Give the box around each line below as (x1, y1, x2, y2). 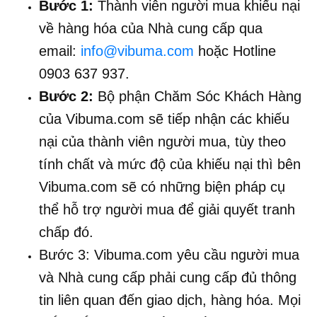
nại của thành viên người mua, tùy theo (39, 133, 286, 149)
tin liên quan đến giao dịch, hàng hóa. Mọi (39, 292, 301, 308)
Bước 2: (39, 88, 98, 104)
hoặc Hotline (194, 42, 276, 59)
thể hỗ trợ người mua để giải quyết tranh (39, 201, 295, 217)
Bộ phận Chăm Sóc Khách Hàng (98, 88, 301, 104)
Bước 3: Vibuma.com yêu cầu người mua (39, 246, 299, 263)
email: (39, 42, 81, 59)
